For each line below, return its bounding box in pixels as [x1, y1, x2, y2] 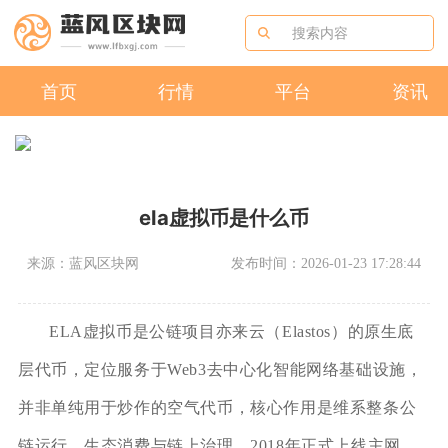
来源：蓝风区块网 [27, 254, 140, 271]
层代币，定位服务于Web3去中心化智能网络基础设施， [17, 360, 423, 378]
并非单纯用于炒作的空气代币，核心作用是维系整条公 [17, 398, 417, 416]
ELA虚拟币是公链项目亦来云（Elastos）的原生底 [48, 322, 415, 340]
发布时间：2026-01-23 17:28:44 [230, 254, 421, 271]
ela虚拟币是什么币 [139, 204, 309, 230]
